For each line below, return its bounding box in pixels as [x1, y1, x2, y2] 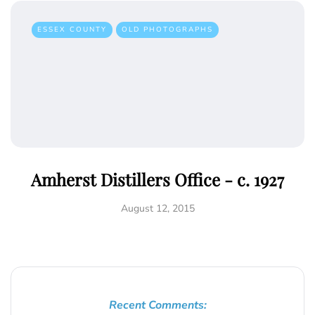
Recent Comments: [108, 297, 207, 313]
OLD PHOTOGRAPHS [122, 24, 213, 34]
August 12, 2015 [120, 201, 195, 215]
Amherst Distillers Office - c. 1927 [31, 167, 284, 191]
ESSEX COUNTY [37, 24, 107, 34]
